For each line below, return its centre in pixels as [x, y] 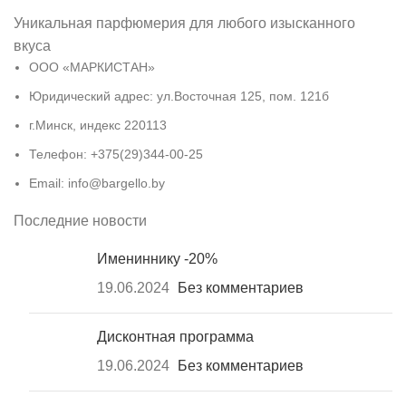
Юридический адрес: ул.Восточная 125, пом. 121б [179, 97]
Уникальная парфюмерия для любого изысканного [184, 24]
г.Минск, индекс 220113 [98, 126]
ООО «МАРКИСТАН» [92, 68]
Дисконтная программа [175, 337]
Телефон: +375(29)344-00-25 [116, 155]
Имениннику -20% [157, 259]
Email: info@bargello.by [97, 184]
